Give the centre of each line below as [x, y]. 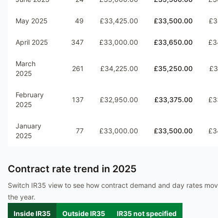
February [30, 95]
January [28, 126]
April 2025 [32, 42]
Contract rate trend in [60, 169]
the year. [22, 197]
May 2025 [32, 21]
